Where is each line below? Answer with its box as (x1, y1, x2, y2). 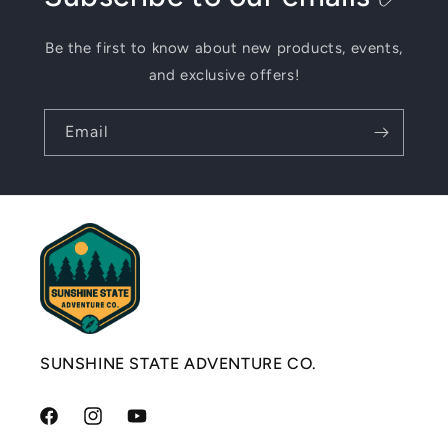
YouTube (125, 418, 184, 436)
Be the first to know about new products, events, (45, 39, 403, 57)
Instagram (81, 418, 150, 436)
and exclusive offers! (148, 66, 300, 84)
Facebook (37, 418, 104, 436)
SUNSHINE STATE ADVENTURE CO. (40, 353, 317, 373)
